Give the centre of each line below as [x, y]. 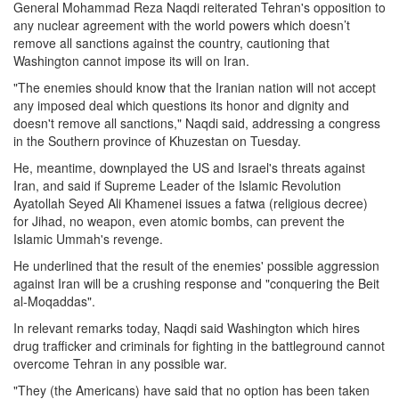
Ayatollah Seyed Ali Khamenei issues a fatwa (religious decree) [191, 204]
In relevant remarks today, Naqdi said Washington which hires [187, 328]
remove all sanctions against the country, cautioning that [171, 43]
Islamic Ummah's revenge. [88, 239]
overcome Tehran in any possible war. [120, 364]
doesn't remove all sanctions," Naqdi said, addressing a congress [197, 123]
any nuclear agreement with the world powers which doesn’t [182, 25]
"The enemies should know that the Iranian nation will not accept [195, 88]
